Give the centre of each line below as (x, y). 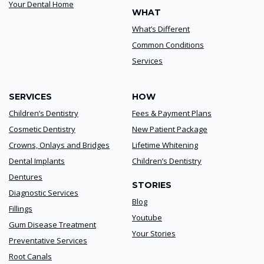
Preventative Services (48, 241)
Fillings (21, 209)
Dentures (26, 177)
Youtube (147, 218)
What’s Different (161, 29)
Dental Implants (37, 161)
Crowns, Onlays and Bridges (59, 145)
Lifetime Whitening (165, 145)
